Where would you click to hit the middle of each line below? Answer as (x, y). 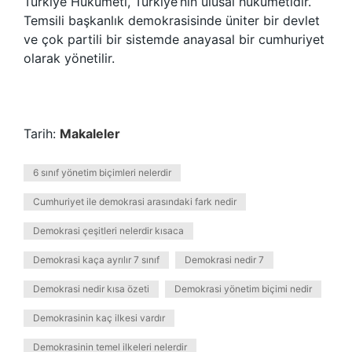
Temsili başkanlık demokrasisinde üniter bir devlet (172, 20)
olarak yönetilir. (69, 58)
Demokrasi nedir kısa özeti (91, 289)
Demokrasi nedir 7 (224, 260)
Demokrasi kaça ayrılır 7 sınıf (96, 260)
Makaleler (90, 134)
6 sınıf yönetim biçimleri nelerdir (102, 172)
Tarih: (42, 134)
